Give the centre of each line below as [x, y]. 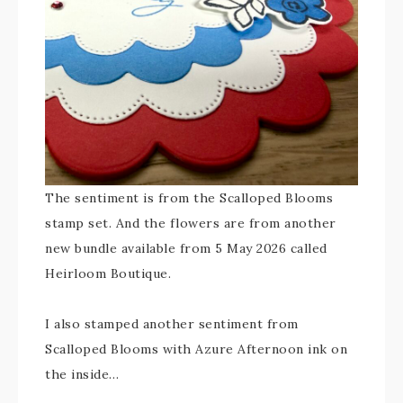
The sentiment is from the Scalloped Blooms [189, 198]
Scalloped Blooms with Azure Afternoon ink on [196, 349]
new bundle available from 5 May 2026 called [186, 248]
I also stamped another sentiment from [172, 324]
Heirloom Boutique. [108, 273]
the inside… [82, 374]
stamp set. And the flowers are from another [191, 223]
